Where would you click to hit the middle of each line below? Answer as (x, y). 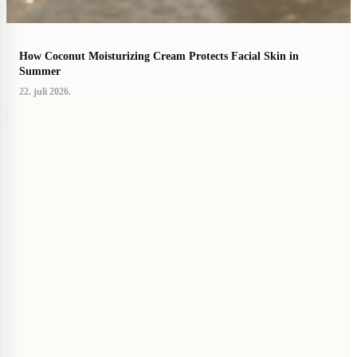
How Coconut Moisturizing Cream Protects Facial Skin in (159, 57)
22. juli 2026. (45, 92)
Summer (40, 72)
